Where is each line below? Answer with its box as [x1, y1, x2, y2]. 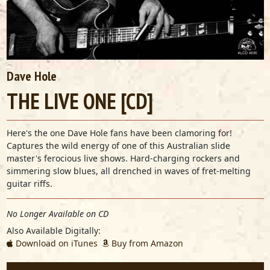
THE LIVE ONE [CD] [6, 87, 153, 115]
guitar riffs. [6, 178, 52, 189]
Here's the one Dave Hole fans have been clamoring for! [6, 127, 232, 139]
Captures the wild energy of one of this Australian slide [6, 140, 230, 151]
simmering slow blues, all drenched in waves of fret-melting [6, 165, 251, 177]
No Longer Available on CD [6, 208, 108, 219]
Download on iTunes [13, 237, 98, 249]
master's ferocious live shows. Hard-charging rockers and [6, 152, 240, 164]
